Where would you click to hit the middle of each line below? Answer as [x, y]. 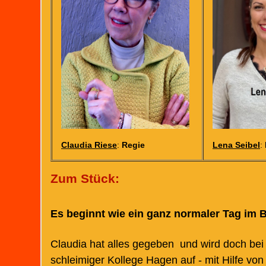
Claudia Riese [89, 145]
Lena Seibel [236, 145]
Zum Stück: [85, 179]
